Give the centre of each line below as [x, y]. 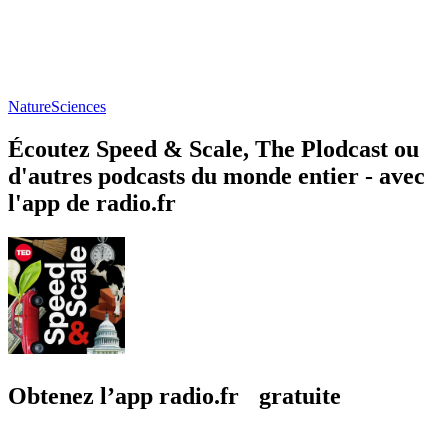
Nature [29, 106]
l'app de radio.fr [92, 202]
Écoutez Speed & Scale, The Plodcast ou [213, 148]
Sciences [78, 106]
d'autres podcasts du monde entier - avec [216, 175]
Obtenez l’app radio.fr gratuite [174, 395]
